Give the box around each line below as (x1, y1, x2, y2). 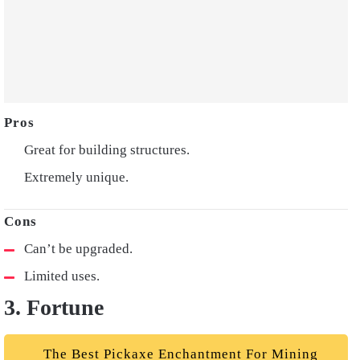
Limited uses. (24, 268, 100, 284)
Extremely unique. (24, 169, 129, 185)
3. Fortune (4, 294, 104, 320)
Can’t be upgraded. (24, 240, 133, 256)
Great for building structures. (24, 141, 190, 157)
